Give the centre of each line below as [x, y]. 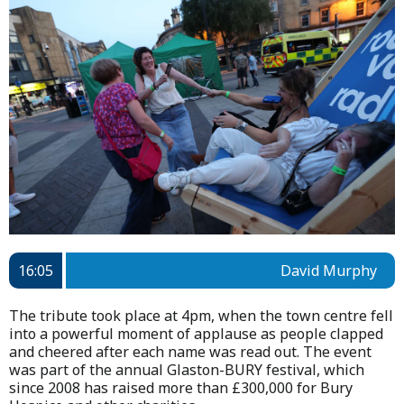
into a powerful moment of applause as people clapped [196, 333]
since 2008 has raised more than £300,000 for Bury [181, 387]
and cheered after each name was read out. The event [190, 351]
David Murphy [329, 270]
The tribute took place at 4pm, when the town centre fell [201, 315]
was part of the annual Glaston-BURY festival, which [187, 369]
